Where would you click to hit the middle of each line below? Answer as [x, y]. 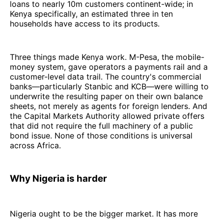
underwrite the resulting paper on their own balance [106, 96]
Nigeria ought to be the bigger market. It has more [104, 213]
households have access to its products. [85, 24]
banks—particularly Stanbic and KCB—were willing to [109, 87]
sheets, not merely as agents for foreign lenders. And [109, 106]
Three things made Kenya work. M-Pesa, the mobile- [107, 57]
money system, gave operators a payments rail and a [109, 67]
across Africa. [35, 146]
